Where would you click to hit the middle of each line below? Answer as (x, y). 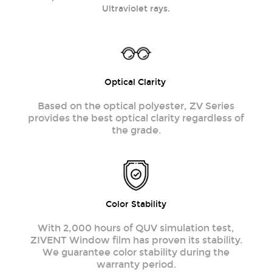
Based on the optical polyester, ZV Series (136, 106)
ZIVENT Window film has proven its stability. (136, 240)
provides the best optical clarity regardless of (136, 118)
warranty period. (136, 264)
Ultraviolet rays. (136, 8)
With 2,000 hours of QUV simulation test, (136, 228)
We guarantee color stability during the (136, 252)
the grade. (136, 130)
